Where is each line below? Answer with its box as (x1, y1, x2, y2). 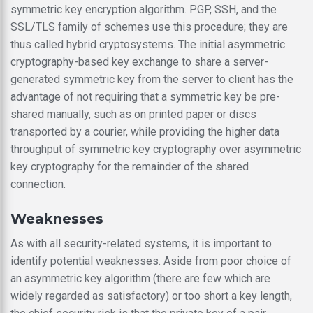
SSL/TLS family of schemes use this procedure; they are (10, 20, 288, 34)
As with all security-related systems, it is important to (10, 236, 272, 250)
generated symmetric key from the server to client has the (10, 72, 293, 86)
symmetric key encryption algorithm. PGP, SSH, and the (10, 2, 277, 16)
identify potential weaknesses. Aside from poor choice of (10, 254, 291, 268)
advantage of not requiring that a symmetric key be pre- (10, 89, 280, 103)
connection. (10, 177, 66, 191)
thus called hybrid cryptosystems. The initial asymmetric (10, 37, 285, 51)
